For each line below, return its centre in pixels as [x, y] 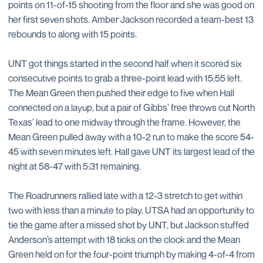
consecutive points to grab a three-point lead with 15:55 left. [125, 78]
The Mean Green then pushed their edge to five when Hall [121, 93]
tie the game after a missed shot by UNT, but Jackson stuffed [129, 225]
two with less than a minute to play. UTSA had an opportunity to [131, 210]
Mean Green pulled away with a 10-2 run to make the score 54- [131, 137]
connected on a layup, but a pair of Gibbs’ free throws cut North [131, 107]
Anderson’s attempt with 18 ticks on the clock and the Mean [124, 240]
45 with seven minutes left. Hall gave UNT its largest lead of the [131, 151]
